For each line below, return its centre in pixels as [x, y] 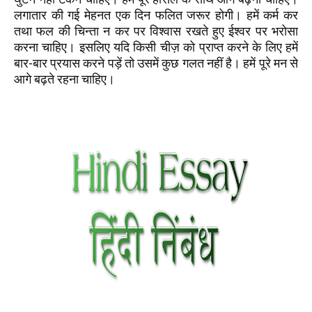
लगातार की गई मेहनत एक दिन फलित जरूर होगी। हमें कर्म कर [156, 15]
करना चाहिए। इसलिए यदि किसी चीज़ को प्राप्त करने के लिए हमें [156, 47]
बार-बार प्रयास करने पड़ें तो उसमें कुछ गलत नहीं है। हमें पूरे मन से [156, 63]
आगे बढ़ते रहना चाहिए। [64, 79]
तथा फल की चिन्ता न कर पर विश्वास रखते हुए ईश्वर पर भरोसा [156, 31]
